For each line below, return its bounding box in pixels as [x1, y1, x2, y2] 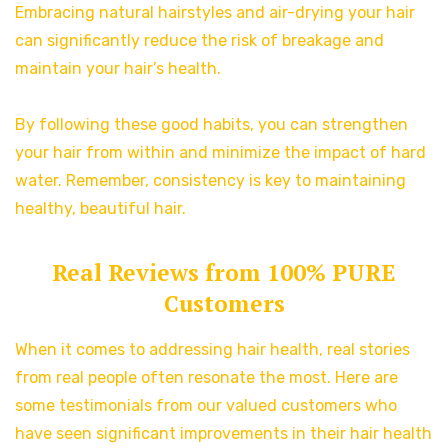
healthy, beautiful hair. [15, 199, 186, 219]
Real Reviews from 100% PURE [52, 257, 396, 289]
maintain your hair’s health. [15, 59, 221, 79]
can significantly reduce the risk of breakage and [15, 31, 384, 51]
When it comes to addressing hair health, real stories [15, 340, 410, 360]
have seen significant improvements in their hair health [15, 424, 432, 444]
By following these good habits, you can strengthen [15, 115, 408, 135]
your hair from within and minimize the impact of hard [15, 143, 426, 163]
